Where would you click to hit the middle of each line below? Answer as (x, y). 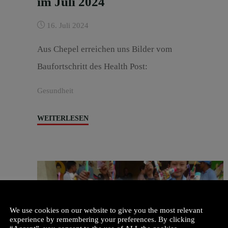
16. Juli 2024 (67, 25)
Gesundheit (55, 90)
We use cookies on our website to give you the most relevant (106, 210)
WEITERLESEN (63, 118)
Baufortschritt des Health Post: (92, 67)
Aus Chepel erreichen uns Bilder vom (104, 49)
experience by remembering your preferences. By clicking (102, 219)
